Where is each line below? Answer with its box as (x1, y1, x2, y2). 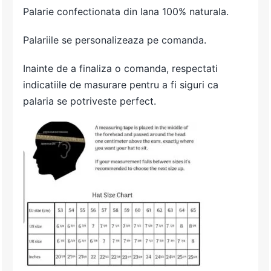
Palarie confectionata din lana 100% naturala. (23, 5, 229, 18)
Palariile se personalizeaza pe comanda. (23, 34, 207, 47)
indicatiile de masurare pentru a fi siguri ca (23, 79, 219, 91)
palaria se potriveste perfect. (23, 95, 157, 108)
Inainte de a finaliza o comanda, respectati (23, 62, 218, 75)
